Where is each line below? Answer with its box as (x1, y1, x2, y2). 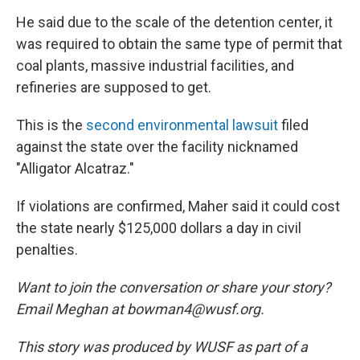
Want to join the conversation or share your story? (16, 279, 331, 297)
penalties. (16, 241, 78, 259)
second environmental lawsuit (86, 117, 278, 134)
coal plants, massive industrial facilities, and (16, 57, 294, 75)
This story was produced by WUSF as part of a (16, 338, 308, 356)
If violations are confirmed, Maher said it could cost (16, 198, 340, 215)
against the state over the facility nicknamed (16, 138, 298, 156)
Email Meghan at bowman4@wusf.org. (16, 301, 264, 318)
